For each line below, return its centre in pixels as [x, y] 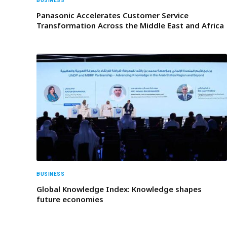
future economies [70, 199]
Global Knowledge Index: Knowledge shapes [119, 189]
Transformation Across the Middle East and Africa [130, 26]
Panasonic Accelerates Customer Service [112, 15]
